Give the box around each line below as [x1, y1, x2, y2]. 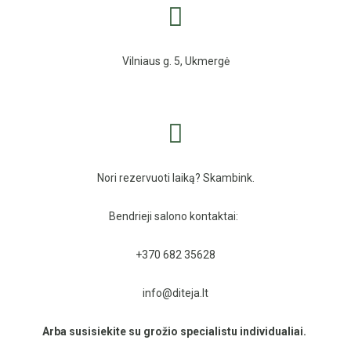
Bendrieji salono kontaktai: [108, 209, 243, 223]
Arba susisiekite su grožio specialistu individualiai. [42, 324, 309, 338]
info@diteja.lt [143, 286, 208, 299]
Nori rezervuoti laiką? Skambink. [96, 171, 255, 184]
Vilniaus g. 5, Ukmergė [121, 54, 230, 67]
